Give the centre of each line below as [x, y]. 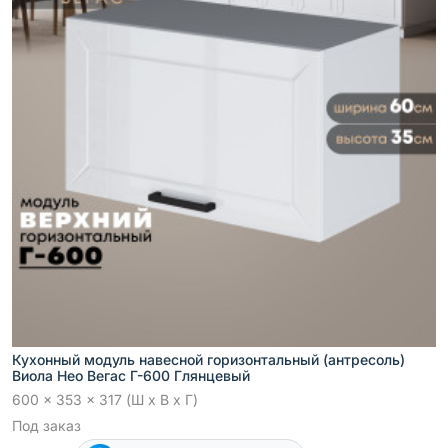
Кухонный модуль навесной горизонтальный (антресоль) [208, 359]
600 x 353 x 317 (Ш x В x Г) [105, 399]
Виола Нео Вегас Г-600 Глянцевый [131, 375]
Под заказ [46, 425]
